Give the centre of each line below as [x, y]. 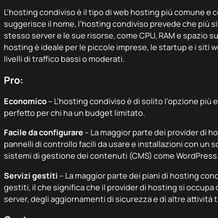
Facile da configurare [44, 133]
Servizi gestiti [32, 175]
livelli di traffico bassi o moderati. [64, 59]
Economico [25, 101]
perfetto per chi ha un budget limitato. [74, 113]
